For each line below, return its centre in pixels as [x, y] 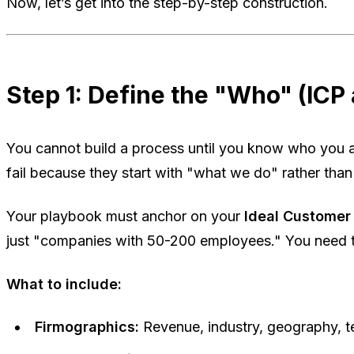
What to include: [64, 284]
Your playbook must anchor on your [125, 217]
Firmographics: [87, 327]
